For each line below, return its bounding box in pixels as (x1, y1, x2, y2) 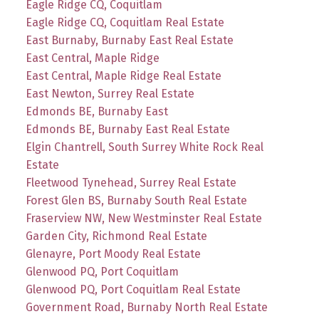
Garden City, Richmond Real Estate (25, 229, 207, 244)
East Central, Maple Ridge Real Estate (25, 69, 221, 83)
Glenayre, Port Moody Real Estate (25, 247, 201, 261)
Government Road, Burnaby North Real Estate (25, 300, 268, 315)
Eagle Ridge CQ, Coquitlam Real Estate (25, 16, 224, 30)
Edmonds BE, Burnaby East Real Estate (25, 122, 230, 137)
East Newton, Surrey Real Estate (25, 87, 194, 101)
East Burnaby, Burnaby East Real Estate (25, 33, 234, 48)
